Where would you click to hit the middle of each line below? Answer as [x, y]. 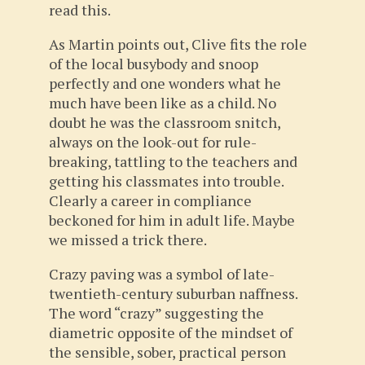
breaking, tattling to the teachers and [173, 161]
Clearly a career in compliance [150, 200]
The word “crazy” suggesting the [156, 313]
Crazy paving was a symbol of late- [162, 274]
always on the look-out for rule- [153, 142]
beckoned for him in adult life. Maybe [172, 220]
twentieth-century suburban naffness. [173, 293]
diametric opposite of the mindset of [171, 332]
